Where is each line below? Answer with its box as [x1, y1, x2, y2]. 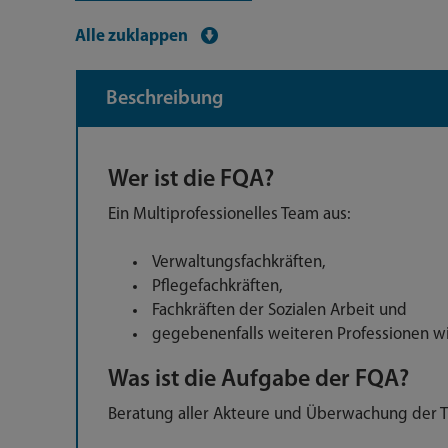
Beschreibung [106, 89, 223, 109]
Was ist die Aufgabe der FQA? [108, 368, 409, 392]
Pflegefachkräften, [152, 278, 283, 295]
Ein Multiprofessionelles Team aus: [108, 206, 351, 223]
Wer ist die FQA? [108, 168, 274, 192]
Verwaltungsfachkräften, [152, 254, 326, 271]
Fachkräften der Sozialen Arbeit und [152, 302, 407, 319]
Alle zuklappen [75, 28, 188, 45]
